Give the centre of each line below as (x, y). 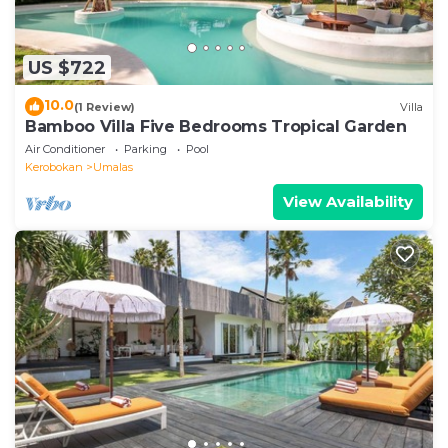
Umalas (113, 167)
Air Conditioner (65, 149)
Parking (145, 149)
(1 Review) (104, 106)
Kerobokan (54, 167)
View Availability (348, 202)
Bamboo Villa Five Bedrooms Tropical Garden (216, 127)
